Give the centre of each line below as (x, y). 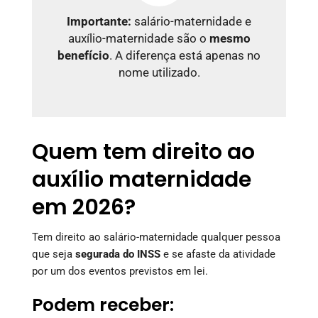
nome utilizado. (159, 72)
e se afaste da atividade (218, 254)
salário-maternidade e (191, 21)
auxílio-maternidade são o (138, 38)
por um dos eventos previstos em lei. (120, 271)
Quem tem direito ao (143, 152)
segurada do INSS (118, 254)
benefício (83, 55)
